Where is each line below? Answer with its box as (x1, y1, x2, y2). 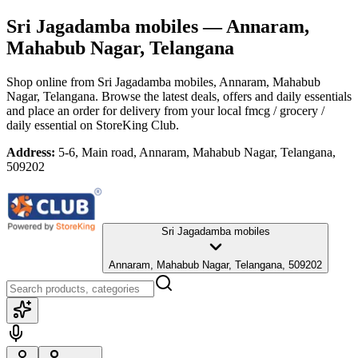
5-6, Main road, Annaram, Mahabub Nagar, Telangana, (58, 145, 336, 159)
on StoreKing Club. (77, 117, 179, 132)
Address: (6, 145, 55, 159)
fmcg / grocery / (245, 103, 324, 117)
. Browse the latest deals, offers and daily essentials (95, 89, 352, 103)
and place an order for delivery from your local (6, 103, 241, 117)
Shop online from (6, 74, 97, 89)
